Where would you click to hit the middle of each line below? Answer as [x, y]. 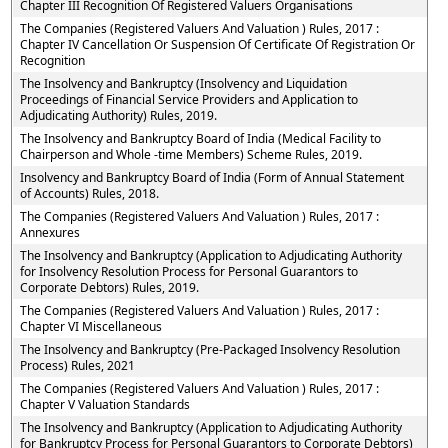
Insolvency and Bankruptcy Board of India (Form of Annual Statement [211, 177]
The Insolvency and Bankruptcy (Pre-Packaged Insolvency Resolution [209, 349]
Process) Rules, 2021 [77, 365]
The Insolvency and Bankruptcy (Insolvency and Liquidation [183, 83]
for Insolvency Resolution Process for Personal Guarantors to [188, 271]
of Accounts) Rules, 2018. [89, 193]
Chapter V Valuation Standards [104, 404]
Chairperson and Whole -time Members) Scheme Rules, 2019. [190, 154]
